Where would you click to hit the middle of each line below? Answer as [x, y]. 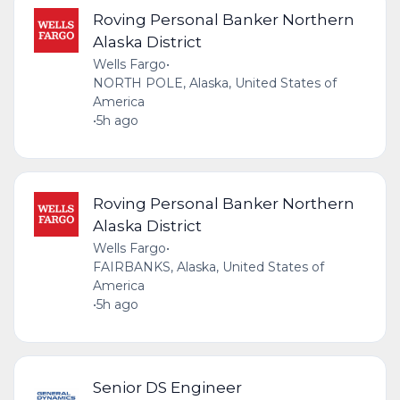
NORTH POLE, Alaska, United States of [214, 83]
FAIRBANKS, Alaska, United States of [208, 267]
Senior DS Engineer [167, 387]
